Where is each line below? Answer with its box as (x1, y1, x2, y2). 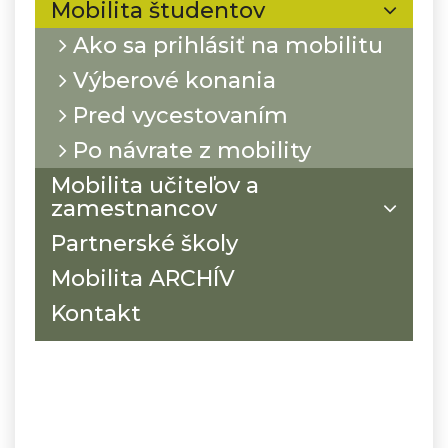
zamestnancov (51, 194, 217, 222)
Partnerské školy (51, 229, 238, 257)
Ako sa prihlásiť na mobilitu (67, 31, 383, 59)
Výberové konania (67, 66, 276, 94)
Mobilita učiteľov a (51, 171, 259, 199)
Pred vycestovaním (67, 101, 288, 129)
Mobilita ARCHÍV (51, 264, 235, 292)
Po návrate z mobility (67, 136, 311, 164)
